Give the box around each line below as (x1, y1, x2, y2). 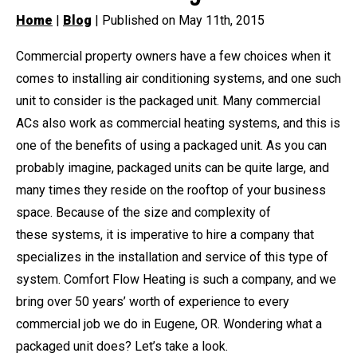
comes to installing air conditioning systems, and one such (16, 70, 341, 86)
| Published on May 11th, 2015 (92, 12, 265, 28)
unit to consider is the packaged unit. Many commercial (16, 92, 320, 108)
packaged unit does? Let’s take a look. (16, 338, 228, 354)
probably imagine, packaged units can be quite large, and (16, 159, 329, 175)
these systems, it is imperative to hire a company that (16, 226, 314, 242)
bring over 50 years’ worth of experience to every (16, 293, 289, 309)
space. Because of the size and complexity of (16, 204, 271, 220)
